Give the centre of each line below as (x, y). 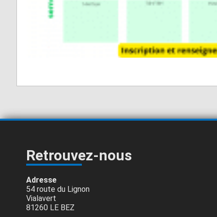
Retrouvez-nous (79, 155)
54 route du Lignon (58, 189)
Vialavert (41, 198)
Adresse (41, 180)
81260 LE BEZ (50, 207)
